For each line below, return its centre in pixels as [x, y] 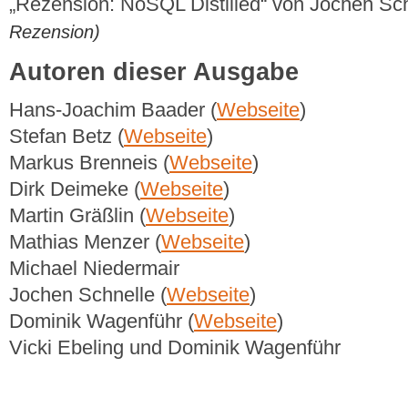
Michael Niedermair [94, 268]
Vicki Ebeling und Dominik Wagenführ [175, 347]
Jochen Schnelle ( [88, 294]
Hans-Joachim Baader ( [113, 109]
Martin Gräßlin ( [77, 215]
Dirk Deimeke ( [75, 189]
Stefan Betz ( [66, 136]
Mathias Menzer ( [85, 241]
